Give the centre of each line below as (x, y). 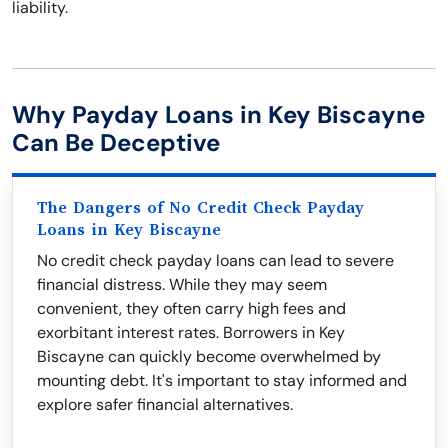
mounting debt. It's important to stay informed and (222, 380)
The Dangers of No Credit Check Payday (200, 208)
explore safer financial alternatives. (165, 404)
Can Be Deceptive (116, 142)
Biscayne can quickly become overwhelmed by (209, 356)
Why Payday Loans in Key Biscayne (218, 114)
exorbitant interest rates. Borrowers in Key (191, 332)
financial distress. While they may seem (182, 284)
